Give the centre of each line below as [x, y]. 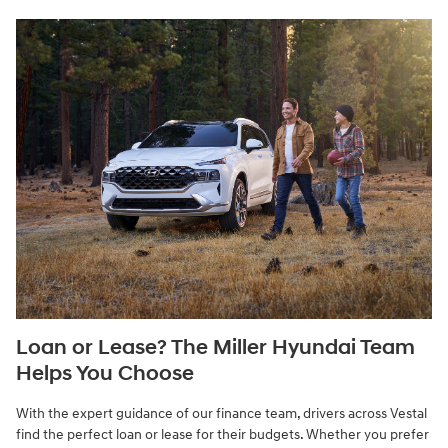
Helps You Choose [105, 373]
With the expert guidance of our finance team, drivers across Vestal [221, 413]
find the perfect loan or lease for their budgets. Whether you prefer [222, 434]
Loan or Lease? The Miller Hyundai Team [215, 347]
